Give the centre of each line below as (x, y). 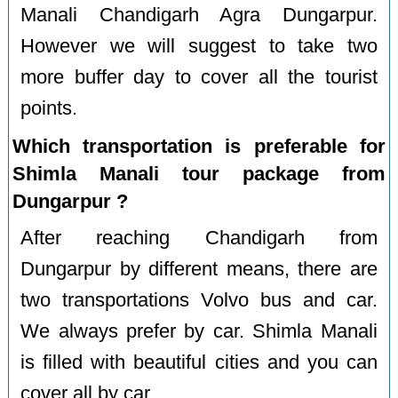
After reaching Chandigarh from (199, 239)
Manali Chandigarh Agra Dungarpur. (199, 16)
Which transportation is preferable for (199, 147)
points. (49, 109)
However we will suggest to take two (199, 47)
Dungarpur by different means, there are (199, 270)
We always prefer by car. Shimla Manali (199, 332)
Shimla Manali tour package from (199, 174)
